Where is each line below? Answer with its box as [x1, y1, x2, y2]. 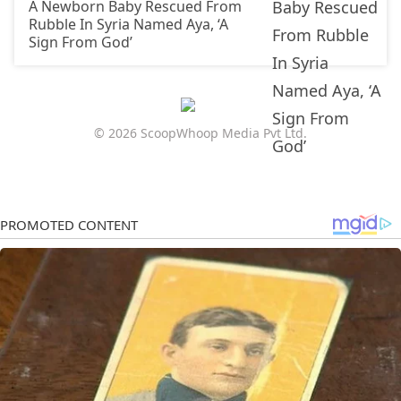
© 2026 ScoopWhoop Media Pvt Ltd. [94, 124, 307, 142]
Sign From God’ [29, 32, 132, 53]
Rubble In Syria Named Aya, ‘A [29, 14, 228, 35]
